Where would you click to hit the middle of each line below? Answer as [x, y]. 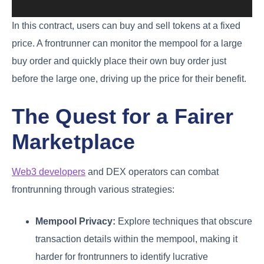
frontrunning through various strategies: [93, 189]
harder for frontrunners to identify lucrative [122, 256]
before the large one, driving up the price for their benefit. [129, 79]
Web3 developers [49, 171]
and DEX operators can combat [152, 171]
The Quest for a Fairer [123, 117]
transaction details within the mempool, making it [136, 239]
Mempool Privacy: [75, 221]
